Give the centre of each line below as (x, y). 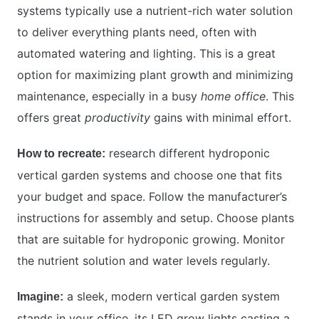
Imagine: (40, 297)
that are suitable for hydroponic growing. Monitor (151, 240)
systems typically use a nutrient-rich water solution (155, 11)
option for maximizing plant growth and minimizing (155, 75)
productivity (117, 118)
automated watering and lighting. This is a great (146, 54)
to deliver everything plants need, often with (137, 32)
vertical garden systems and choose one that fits (150, 176)
